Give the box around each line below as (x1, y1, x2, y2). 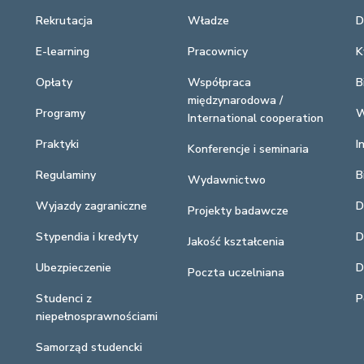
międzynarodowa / (187, 92, 283, 108)
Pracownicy (187, 43, 248, 59)
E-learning (35, 43, 89, 59)
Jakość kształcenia (187, 233, 284, 249)
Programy (35, 105, 85, 121)
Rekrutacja (35, 12, 93, 28)
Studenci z (35, 290, 92, 306)
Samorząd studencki (35, 339, 142, 355)
